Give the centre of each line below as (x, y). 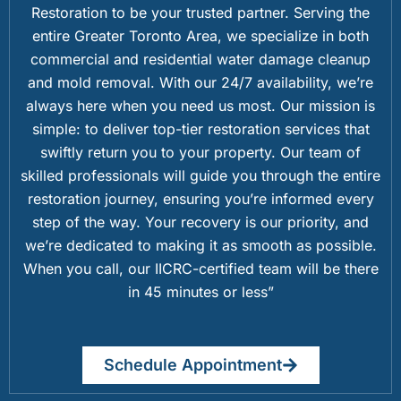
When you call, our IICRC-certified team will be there (200, 268)
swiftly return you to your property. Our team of (200, 152)
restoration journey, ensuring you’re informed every (200, 198)
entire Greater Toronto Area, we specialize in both (200, 35)
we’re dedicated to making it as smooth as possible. (200, 245)
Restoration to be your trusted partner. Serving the (200, 12)
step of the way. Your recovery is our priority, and (200, 222)
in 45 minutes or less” (200, 291)
